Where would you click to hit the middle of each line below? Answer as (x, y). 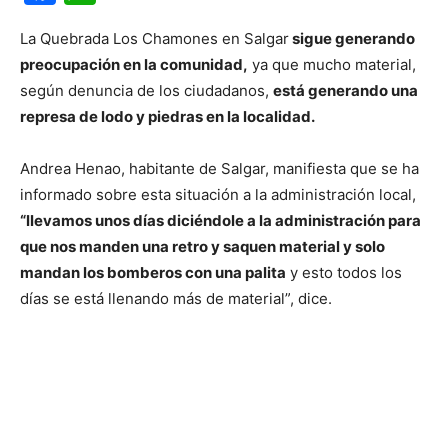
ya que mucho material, (332, 64)
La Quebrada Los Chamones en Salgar (154, 38)
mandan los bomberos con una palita (153, 272)
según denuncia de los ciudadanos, (146, 90)
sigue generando (352, 38)
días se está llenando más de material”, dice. (176, 298)
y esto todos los (344, 272)
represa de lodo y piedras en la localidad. (167, 116)
